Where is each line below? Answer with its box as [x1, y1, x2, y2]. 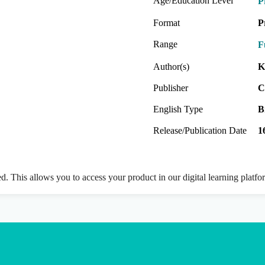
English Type [153, 104, 203, 114]
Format [153, 17, 180, 28]
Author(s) [153, 61, 189, 72]
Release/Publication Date [153, 125, 247, 135]
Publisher [153, 82, 188, 93]
